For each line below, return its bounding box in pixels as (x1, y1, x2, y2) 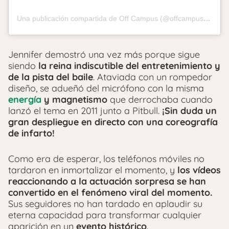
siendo (8, 59, 36, 72)
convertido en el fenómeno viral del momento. (8, 186, 212, 198)
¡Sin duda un (162, 104, 217, 117)
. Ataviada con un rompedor (93, 71, 212, 83)
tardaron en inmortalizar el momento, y (8, 164, 175, 176)
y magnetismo (41, 93, 107, 105)
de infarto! (8, 127, 55, 139)
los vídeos (175, 164, 221, 176)
